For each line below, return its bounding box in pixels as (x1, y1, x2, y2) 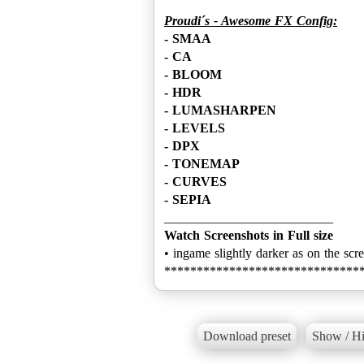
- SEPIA (164, 192, 211, 206)
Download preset (202, 329, 291, 344)
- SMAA (164, 31, 211, 45)
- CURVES (164, 174, 227, 188)
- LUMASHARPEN (164, 102, 276, 117)
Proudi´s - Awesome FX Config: (164, 13, 337, 28)
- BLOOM (164, 67, 222, 81)
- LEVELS (164, 120, 225, 135)
